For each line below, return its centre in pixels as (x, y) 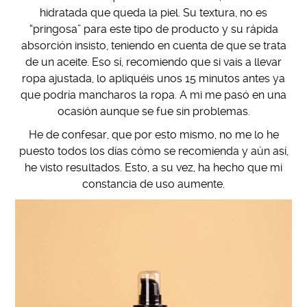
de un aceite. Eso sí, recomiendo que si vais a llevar (153, 62)
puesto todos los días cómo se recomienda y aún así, (153, 151)
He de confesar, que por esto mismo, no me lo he (153, 134)
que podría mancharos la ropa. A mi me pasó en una (153, 95)
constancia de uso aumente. (153, 184)
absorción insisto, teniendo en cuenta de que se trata (153, 45)
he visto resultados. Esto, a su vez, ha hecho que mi (153, 167)
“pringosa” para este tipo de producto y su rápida (153, 29)
